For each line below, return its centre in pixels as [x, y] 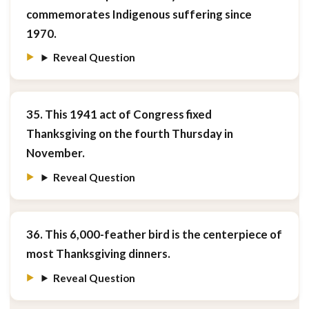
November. [55, 153]
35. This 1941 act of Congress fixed [119, 114]
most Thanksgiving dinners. [98, 254]
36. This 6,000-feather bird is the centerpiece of [154, 235]
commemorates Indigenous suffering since [139, 14]
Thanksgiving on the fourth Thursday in [129, 134]
